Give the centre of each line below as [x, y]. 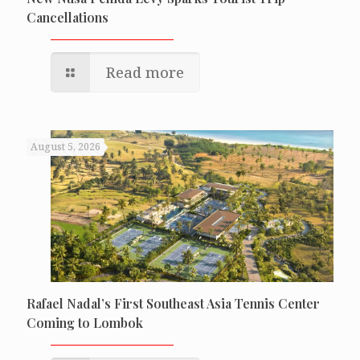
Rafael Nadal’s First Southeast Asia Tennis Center [173, 303]
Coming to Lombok [85, 322]
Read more [145, 72]
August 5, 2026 [65, 147]
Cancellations [67, 17]
